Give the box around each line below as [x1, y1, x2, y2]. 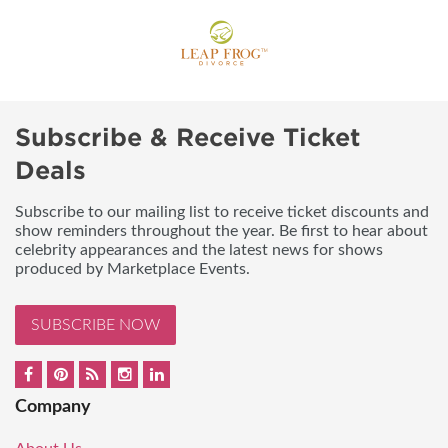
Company [15, 397, 91, 416]
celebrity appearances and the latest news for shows [15, 241, 383, 258]
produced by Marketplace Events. [15, 260, 250, 277]
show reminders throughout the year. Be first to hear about [15, 222, 428, 239]
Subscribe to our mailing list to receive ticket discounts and [15, 203, 429, 220]
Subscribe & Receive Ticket [15, 122, 361, 152]
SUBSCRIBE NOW [31, 316, 160, 333]
